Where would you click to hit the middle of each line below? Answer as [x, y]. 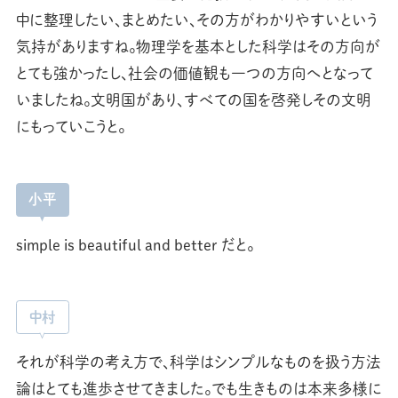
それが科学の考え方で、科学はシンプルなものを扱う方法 [198, 362]
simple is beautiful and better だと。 [135, 244]
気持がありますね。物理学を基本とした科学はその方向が [198, 47]
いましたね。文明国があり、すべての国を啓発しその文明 [193, 100]
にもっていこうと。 [70, 127]
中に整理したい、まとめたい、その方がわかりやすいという [196, 20]
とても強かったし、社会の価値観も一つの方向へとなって [194, 74]
